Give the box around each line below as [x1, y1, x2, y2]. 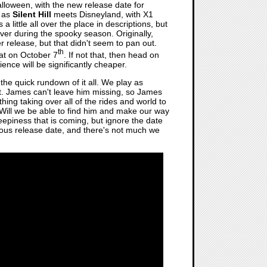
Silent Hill [13, 9, 51, 19]
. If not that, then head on [64, 49, 159, 60]
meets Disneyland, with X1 [51, 9, 153, 19]
